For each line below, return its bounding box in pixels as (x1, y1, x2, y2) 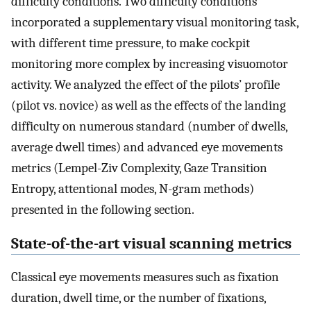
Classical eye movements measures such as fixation (11, 269, 279, 285)
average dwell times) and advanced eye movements (11, 139, 283, 155)
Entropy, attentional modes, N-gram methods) (11, 180, 254, 196)
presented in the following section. (11, 201, 194, 217)
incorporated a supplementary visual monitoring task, (11, 14, 299, 30)
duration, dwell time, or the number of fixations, (11, 290, 266, 306)
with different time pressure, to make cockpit (11, 35, 250, 51)
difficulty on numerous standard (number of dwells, (11, 118, 287, 134)
